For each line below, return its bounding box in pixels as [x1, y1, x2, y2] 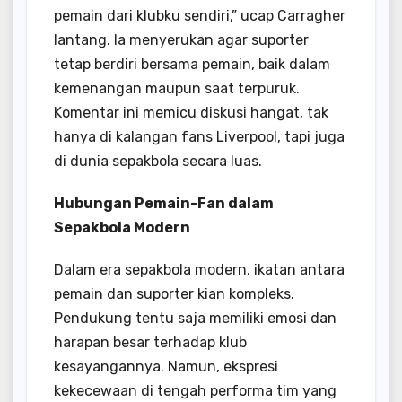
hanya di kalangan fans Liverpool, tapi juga [54, 127, 345, 145]
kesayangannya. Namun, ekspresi [54, 357, 278, 375]
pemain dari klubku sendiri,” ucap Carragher [54, 6, 345, 24]
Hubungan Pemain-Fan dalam [54, 194, 274, 212]
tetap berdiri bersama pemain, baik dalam [54, 55, 330, 73]
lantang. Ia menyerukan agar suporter [54, 31, 309, 48]
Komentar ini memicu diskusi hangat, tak [54, 103, 328, 121]
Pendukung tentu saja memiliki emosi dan [54, 309, 336, 327]
